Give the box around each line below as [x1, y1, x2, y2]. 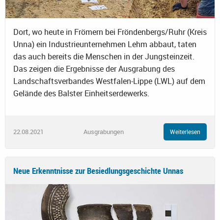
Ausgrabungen [83, 127, 124, 136]
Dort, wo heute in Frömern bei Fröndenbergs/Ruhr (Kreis [13, 27, 207, 38]
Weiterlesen [170, 128, 200, 136]
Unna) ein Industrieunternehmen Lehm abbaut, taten [13, 39, 196, 50]
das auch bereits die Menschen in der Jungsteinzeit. [13, 51, 194, 62]
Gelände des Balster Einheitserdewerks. [13, 88, 149, 99]
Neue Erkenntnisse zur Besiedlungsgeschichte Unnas [13, 165, 183, 176]
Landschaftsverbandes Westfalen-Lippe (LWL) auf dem [13, 76, 205, 87]
